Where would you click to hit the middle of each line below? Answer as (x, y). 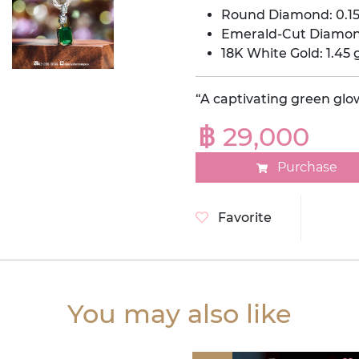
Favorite (245, 218)
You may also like (179, 314)
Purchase (307, 167)
